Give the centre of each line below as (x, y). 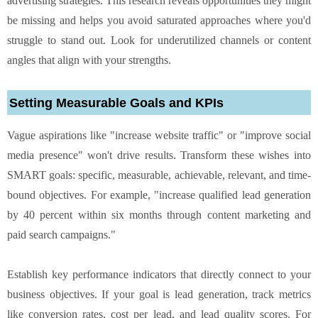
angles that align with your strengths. (89, 60)
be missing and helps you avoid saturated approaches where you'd (159, 20)
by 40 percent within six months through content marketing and (159, 214)
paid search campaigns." (61, 234)
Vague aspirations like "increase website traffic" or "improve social (159, 135)
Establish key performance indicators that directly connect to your (159, 274)
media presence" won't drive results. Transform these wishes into (159, 155)
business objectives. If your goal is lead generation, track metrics (159, 294)
